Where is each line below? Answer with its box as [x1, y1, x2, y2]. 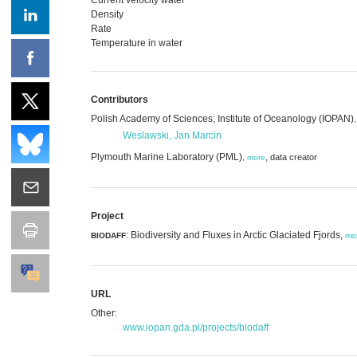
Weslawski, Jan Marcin [123, 129, 222, 141]
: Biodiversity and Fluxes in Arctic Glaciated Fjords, [126, 229, 345, 241]
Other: [91, 307, 117, 319]
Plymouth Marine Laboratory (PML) [91, 151, 242, 163]
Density [91, 8, 124, 20]
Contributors [91, 93, 148, 105]
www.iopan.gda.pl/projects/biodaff [123, 321, 269, 333]
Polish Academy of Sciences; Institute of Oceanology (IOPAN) [91, 112, 354, 124]
